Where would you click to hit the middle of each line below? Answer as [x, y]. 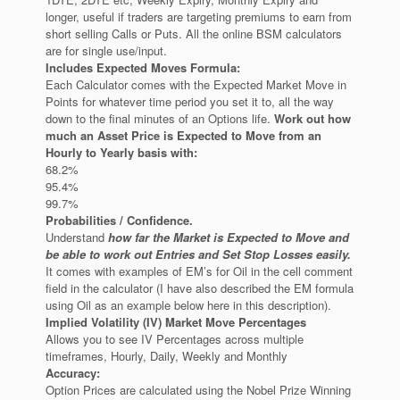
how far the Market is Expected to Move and [229, 237]
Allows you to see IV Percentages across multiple [175, 339]
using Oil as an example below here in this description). [188, 305]
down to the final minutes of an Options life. [160, 119]
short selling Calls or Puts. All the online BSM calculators [194, 34]
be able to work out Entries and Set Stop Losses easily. [200, 254]
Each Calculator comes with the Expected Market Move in [196, 85]
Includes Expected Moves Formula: [143, 68]
